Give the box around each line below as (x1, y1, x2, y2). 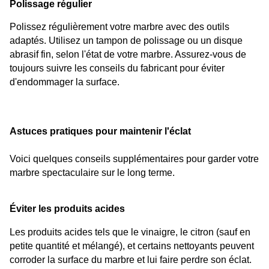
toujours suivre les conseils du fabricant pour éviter (10, 63, 225, 74)
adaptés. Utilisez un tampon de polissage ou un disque (10, 35, 243, 46)
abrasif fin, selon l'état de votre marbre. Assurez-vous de (10, 49, 246, 60)
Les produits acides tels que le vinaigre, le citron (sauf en (10, 226, 250, 237)
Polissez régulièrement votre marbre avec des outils (10, 22, 229, 32)
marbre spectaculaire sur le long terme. (10, 168, 175, 178)
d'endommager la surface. (10, 77, 119, 88)
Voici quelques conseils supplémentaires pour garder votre (10, 154, 259, 165)
